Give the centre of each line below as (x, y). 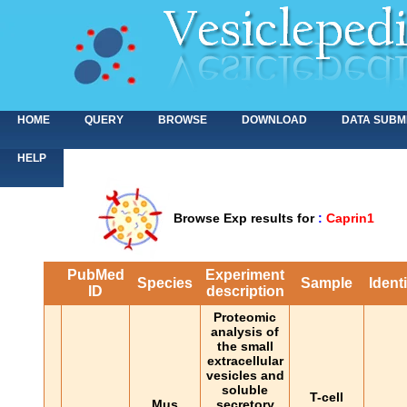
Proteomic (245, 317)
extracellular (245, 361)
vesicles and (245, 375)
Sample (327, 283)
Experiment (245, 275)
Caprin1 (350, 218)
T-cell (327, 397)
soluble (245, 390)
